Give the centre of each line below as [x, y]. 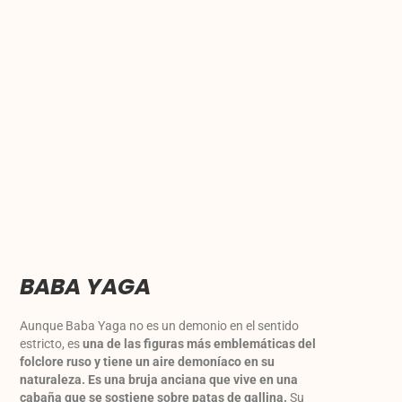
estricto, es [52, 344]
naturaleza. [53, 380]
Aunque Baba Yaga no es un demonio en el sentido [160, 326]
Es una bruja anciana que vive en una [193, 380]
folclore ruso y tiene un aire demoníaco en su [148, 362]
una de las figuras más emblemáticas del [200, 344]
